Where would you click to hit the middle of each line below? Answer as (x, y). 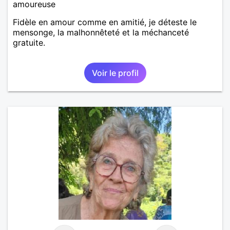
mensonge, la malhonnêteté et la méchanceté (101, 32)
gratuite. (29, 42)
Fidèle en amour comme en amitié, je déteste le (105, 22)
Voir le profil (115, 73)
